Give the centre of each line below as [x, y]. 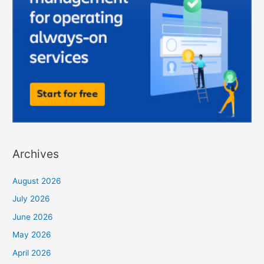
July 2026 [32, 199]
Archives [36, 154]
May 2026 [32, 235]
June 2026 [33, 217]
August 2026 [37, 181]
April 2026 [32, 253]
